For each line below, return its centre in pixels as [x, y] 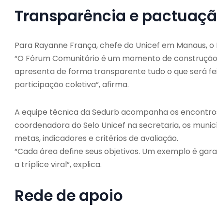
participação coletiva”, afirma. [72, 84]
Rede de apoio [69, 195]
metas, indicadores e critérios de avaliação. [96, 138]
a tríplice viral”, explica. [58, 164]
